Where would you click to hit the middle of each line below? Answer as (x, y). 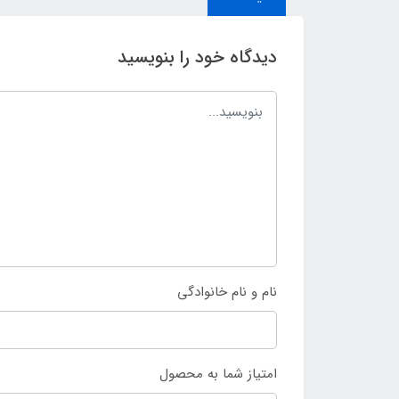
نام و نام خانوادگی (227, 292)
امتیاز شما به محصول (218, 375)
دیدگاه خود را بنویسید (197, 57)
